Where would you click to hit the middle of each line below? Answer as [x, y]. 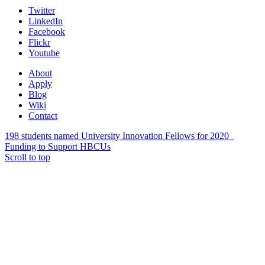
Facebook [47, 32]
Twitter [42, 11]
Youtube [44, 53]
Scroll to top [28, 157]
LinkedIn [46, 21]
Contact [43, 116]
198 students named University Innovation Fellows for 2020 [117, 136]
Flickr [39, 43]
